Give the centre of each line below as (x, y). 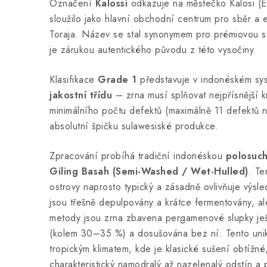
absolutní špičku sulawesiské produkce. (134, 126)
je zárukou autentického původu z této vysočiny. (153, 50)
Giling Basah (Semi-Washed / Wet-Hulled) (149, 171)
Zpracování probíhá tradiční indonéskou (138, 156)
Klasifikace (74, 80)
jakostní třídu (81, 95)
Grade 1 (117, 80)
